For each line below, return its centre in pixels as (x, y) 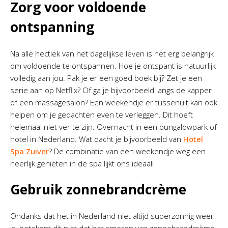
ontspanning (52, 27)
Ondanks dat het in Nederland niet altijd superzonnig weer (112, 216)
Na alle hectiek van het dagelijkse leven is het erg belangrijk (112, 53)
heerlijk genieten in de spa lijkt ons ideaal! (82, 163)
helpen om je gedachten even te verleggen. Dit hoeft (102, 115)
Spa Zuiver (30, 151)
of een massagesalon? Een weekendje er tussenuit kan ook (114, 102)
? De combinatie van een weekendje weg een (127, 151)
